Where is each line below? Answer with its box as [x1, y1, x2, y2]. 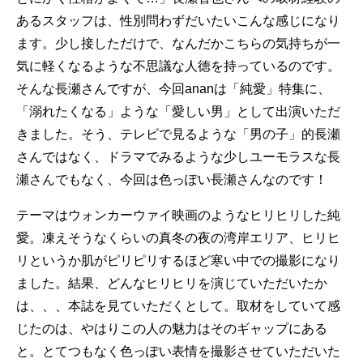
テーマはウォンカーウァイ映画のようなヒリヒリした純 [16, 208, 340, 222]
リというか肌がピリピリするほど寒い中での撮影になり [16, 254, 340, 267]
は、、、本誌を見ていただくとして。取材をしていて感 [16, 299, 340, 313]
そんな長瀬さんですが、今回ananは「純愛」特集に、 [16, 82, 331, 96]
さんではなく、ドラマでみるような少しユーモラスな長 [16, 150, 340, 164]
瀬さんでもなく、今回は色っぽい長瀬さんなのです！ [16, 173, 327, 186]
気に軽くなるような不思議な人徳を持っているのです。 [16, 59, 340, 73]
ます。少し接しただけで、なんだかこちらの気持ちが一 [16, 36, 340, 50]
